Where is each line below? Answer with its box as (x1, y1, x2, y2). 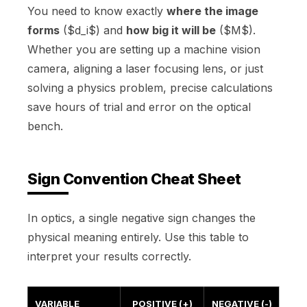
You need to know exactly (27, 3, 167, 18)
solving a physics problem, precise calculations (27, 80, 273, 95)
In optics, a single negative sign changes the (27, 210, 256, 225)
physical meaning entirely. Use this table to (27, 230, 249, 244)
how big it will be (126, 23, 216, 37)
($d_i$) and (60, 23, 126, 37)
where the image (167, 3, 258, 18)
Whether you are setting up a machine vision (27, 42, 260, 56)
